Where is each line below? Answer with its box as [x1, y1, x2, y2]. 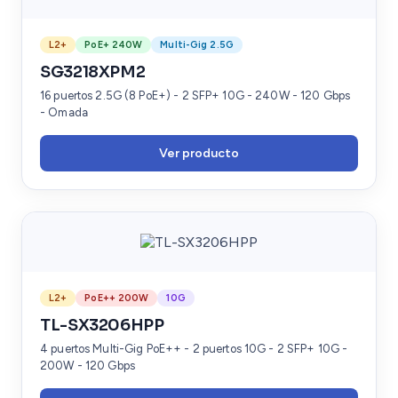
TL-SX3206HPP [40, 314, 164, 335]
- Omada [40, 105, 88, 119]
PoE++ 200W [84, 291, 149, 304]
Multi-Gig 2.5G [160, 38, 234, 51]
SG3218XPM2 [40, 61, 146, 82]
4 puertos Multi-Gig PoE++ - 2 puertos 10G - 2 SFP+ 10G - [40, 341, 348, 355]
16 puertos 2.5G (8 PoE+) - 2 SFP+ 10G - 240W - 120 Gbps [40, 88, 351, 102]
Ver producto [159, 145, 239, 161]
